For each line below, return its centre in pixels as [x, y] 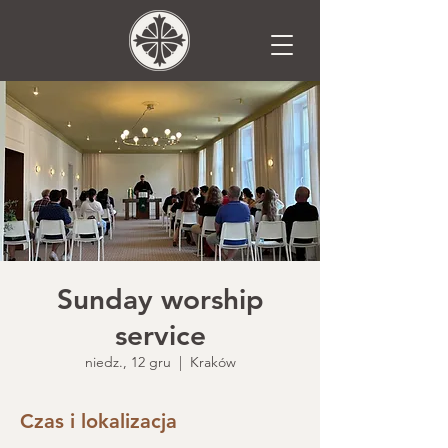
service [160, 335]
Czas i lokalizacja [98, 421]
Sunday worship [160, 299]
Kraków [212, 362]
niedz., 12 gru [127, 362]
